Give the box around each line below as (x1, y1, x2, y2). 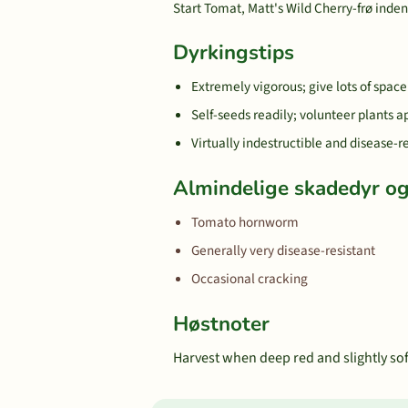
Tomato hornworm (191, 212, 299, 232)
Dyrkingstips (173, 38, 294, 66)
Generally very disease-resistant (191, 240, 375, 260)
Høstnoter (173, 310, 270, 338)
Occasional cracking (191, 269, 308, 289)
